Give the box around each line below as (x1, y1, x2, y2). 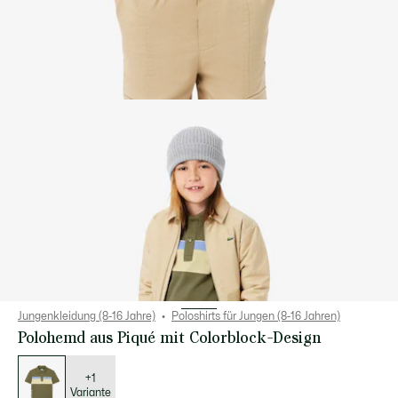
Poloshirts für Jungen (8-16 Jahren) (171, 311, 340, 322)
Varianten (18, 373, 58, 382)
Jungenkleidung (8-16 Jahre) (18, 311, 155, 322)
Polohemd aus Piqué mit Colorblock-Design (18, 327, 322, 347)
